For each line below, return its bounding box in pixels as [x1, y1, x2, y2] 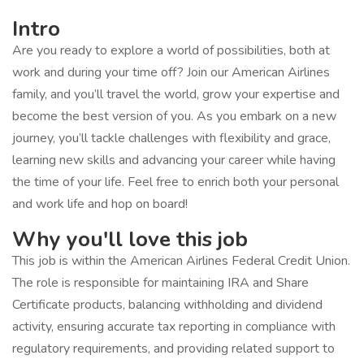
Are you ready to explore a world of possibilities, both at [12, 41, 330, 59]
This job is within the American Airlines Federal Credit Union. [12, 252, 350, 270]
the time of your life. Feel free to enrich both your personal [12, 173, 339, 191]
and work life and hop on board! [12, 195, 188, 213]
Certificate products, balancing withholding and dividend [12, 296, 323, 314]
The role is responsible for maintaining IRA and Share [12, 274, 309, 292]
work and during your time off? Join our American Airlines [12, 63, 330, 81]
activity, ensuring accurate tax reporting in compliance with [12, 318, 336, 336]
